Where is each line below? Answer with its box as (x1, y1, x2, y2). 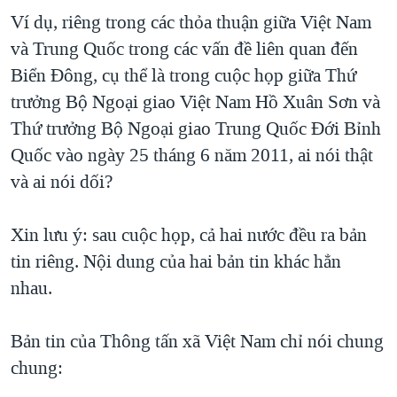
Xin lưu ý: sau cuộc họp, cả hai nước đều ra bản (11, 222, 367, 248)
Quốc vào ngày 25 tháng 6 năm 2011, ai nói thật (11, 143, 373, 168)
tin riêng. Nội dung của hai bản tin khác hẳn (11, 249, 341, 275)
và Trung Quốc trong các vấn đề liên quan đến (11, 36, 358, 62)
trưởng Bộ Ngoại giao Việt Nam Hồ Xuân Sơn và (11, 90, 380, 115)
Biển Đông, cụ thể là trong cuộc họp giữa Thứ (11, 63, 356, 89)
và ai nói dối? (11, 169, 113, 195)
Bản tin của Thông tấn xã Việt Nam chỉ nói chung (11, 329, 384, 354)
